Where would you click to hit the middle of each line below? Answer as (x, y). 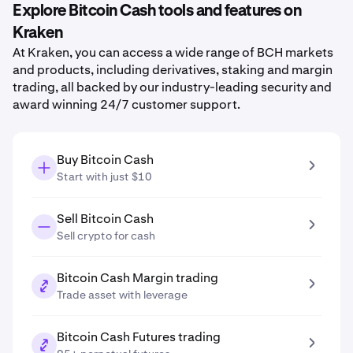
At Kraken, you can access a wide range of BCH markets (173, 52)
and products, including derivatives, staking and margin (173, 70)
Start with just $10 (104, 176)
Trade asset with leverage (122, 295)
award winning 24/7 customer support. (126, 104)
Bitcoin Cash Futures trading (139, 337)
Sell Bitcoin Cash (105, 219)
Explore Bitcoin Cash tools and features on (157, 11)
